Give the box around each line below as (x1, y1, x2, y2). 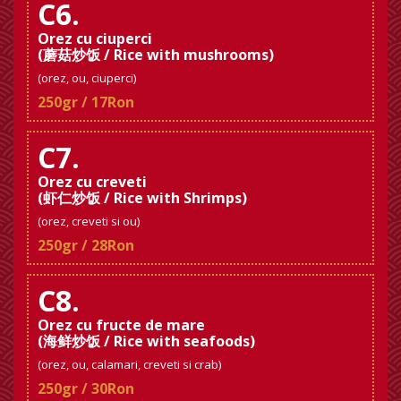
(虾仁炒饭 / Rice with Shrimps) (38, 187, 247, 208)
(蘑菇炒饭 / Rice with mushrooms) (38, 44, 274, 64)
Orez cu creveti (38, 171, 147, 192)
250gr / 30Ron (38, 378, 134, 398)
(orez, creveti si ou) (38, 212, 141, 229)
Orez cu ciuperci (38, 28, 152, 48)
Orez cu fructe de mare (38, 314, 205, 335)
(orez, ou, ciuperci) (38, 69, 137, 86)
